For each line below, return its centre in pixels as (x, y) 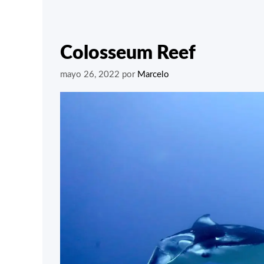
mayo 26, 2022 (90, 75)
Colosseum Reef (128, 53)
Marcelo (153, 75)
